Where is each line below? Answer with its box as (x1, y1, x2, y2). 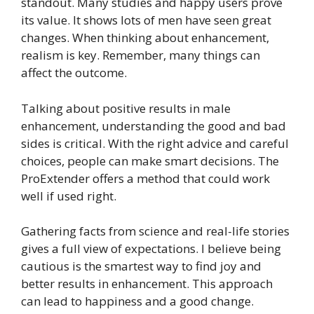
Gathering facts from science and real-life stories (21, 223, 289, 240)
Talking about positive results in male (21, 100, 231, 116)
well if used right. (21, 187, 116, 204)
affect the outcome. (21, 64, 127, 81)
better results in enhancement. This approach (21, 275, 273, 292)
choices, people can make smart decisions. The (21, 152, 279, 169)
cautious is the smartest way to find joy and (21, 258, 261, 275)
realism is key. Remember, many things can (21, 47, 260, 64)
